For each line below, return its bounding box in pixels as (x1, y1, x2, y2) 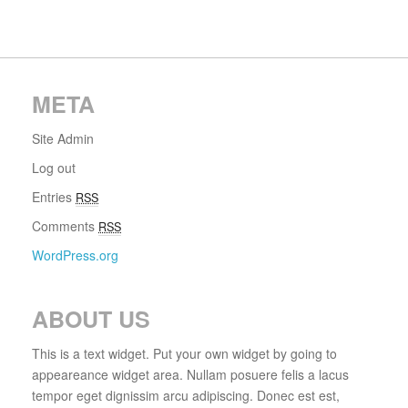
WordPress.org (32, 246, 118, 265)
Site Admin (32, 129, 94, 148)
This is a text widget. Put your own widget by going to (32, 344, 337, 363)
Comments (32, 217, 98, 236)
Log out (32, 158, 76, 178)
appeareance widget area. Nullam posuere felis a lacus (32, 365, 349, 384)
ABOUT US (32, 302, 150, 336)
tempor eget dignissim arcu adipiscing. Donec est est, (32, 386, 340, 405)
